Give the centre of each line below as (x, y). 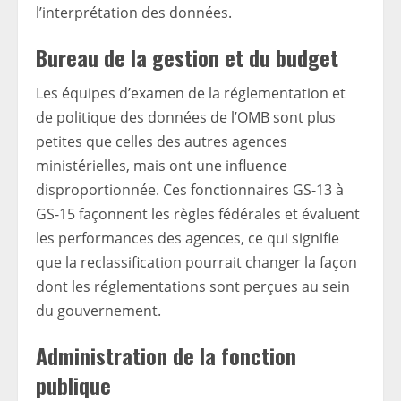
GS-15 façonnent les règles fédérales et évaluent (198, 214)
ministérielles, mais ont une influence (162, 166)
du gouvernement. (98, 311)
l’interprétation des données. (134, 13)
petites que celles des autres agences (162, 142)
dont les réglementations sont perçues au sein (193, 287)
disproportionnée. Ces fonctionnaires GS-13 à (190, 190)
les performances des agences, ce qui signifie (188, 239)
